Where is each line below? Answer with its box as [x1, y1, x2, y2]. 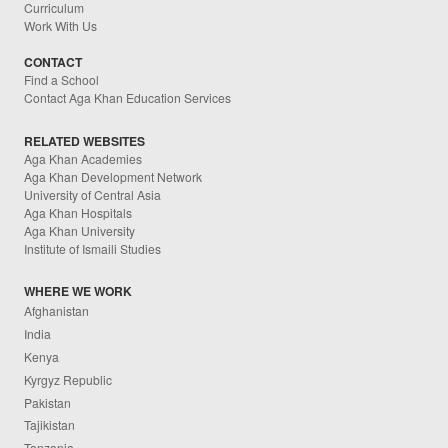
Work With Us [24, 17, 98, 35]
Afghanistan [24, 302, 90, 320]
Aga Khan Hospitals [24, 203, 133, 221]
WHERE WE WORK [24, 281, 133, 300]
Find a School [24, 71, 100, 89]
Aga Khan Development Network [24, 167, 203, 185]
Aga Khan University [24, 221, 136, 239]
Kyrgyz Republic [24, 370, 113, 388]
